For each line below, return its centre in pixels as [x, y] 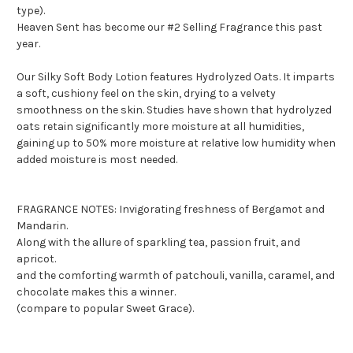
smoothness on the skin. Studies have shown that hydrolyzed [174, 110]
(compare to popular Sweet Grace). [105, 309]
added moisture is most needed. [97, 160]
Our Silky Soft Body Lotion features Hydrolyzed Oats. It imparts [176, 77]
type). [31, 11]
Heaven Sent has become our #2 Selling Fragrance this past [169, 28]
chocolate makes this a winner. [96, 292]
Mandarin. [42, 226]
